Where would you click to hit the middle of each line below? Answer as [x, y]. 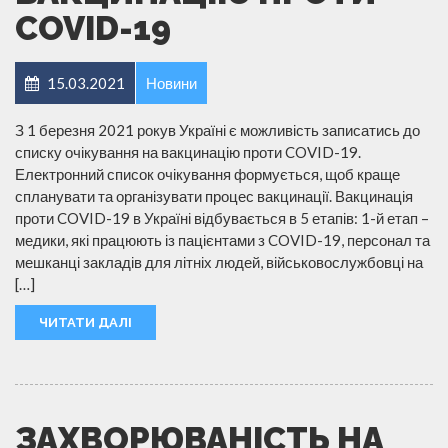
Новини [171, 82]
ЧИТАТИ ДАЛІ [85, 322]
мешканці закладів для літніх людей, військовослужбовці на [219, 261]
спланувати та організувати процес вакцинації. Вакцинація [214, 195]
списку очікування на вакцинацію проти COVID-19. [188, 151]
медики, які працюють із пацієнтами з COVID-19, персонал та [222, 239]
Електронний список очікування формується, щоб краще [207, 173]
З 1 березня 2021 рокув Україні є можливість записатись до [217, 129]
